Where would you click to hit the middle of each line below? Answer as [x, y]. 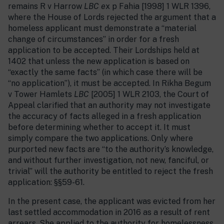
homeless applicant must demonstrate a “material [102, 28]
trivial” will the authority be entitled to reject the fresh [110, 171]
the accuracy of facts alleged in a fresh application [104, 116]
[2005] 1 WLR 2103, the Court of [150, 94]
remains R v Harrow [46, 6]
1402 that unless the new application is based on [99, 61]
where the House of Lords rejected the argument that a [112, 17]
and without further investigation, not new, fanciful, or [108, 160]
